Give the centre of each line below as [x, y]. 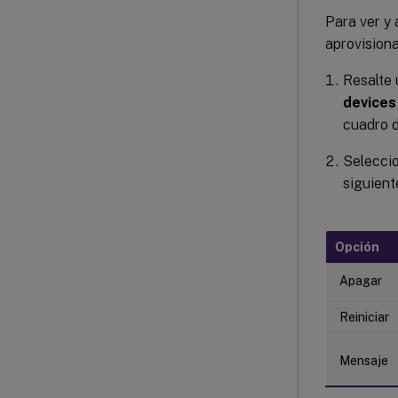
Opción [357, 247]
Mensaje [364, 360]
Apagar [361, 280]
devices [370, 102]
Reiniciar [364, 317]
